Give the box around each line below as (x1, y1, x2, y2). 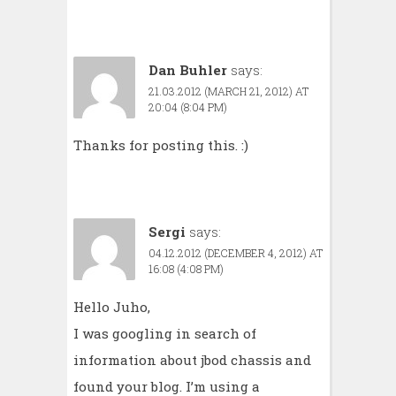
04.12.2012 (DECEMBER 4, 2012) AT (148, 245, 323, 260)
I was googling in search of (73, 324, 256, 342)
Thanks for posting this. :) (73, 136, 248, 154)
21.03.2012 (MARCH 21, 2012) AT (148, 84, 308, 98)
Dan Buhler (148, 61, 227, 79)
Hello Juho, (73, 297, 150, 316)
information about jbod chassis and (73, 350, 311, 369)
